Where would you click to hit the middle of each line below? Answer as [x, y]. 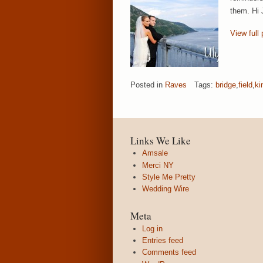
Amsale [155, 153]
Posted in [148, 85]
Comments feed [169, 252]
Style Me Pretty [169, 177]
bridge [226, 85]
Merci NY [158, 165]
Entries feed [163, 241]
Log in [152, 228]
